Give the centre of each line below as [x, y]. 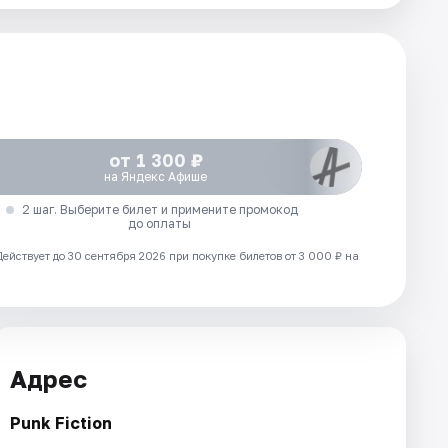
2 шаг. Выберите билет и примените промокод [159, 209]
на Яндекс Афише [156, 176]
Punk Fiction [61, 423]
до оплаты [160, 223]
